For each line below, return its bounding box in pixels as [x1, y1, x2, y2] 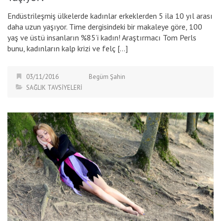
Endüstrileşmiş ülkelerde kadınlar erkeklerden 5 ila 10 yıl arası [7, 10, 213, 21]
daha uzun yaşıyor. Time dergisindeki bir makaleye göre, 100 [7, 21, 202, 32]
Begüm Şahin [89, 72, 125, 81]
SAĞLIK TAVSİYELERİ [26, 83, 82, 92]
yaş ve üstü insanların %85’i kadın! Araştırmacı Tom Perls [7, 32, 196, 42]
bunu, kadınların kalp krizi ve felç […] [7, 43, 128, 53]
